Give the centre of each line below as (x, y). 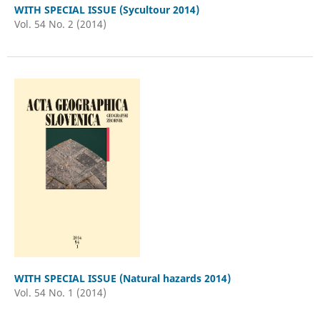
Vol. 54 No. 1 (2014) (60, 293)
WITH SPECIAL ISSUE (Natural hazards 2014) (122, 279)
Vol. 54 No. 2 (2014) (60, 24)
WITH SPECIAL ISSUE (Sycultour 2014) (106, 10)
